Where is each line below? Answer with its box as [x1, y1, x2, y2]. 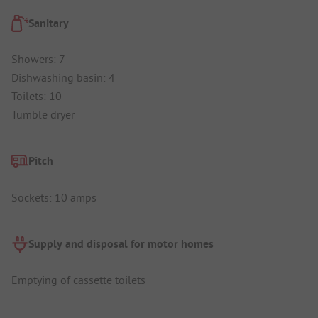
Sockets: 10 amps [11, 190, 97, 204]
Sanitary [28, 15, 69, 31]
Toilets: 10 [11, 89, 62, 104]
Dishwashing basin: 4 [11, 70, 115, 85]
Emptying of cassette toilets [11, 273, 146, 287]
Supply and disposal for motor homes [28, 236, 214, 251]
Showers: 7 [11, 52, 65, 67]
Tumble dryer [11, 107, 75, 122]
